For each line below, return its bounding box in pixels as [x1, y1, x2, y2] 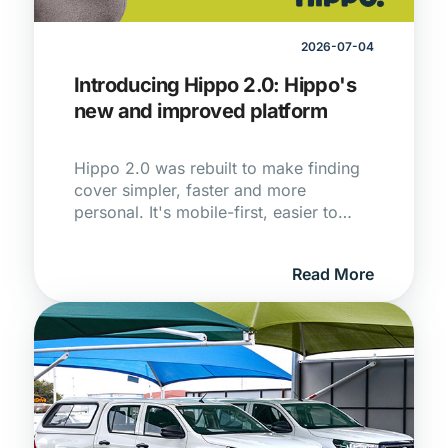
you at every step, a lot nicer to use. [74, 246, 346, 266]
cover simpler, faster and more [74, 180, 306, 200]
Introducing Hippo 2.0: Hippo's [74, 73, 356, 97]
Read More [292, 264, 374, 284]
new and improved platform [74, 99, 327, 123]
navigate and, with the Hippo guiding [74, 224, 352, 244]
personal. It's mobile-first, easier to [74, 202, 338, 222]
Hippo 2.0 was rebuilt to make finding [74, 158, 360, 178]
